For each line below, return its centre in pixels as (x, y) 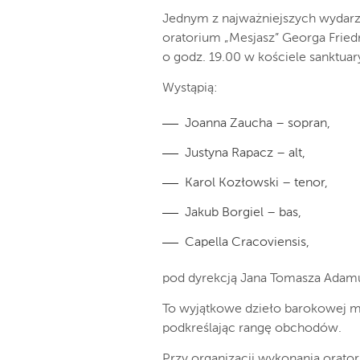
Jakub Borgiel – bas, (243, 213)
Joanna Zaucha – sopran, (258, 124)
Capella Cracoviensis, (247, 243)
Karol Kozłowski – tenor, (256, 183)
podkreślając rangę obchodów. (252, 329)
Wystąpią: (190, 88)
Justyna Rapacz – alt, (245, 153)
